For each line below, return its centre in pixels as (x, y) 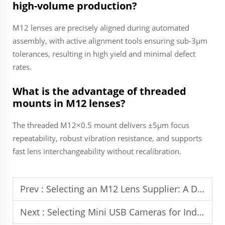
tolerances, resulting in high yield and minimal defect (104, 54)
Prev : (33, 189)
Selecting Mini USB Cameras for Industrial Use (122, 212)
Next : (34, 212)
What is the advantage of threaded (99, 91)
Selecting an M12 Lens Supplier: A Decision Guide (122, 189)
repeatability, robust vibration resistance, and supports (107, 138)
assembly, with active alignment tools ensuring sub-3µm (110, 41)
